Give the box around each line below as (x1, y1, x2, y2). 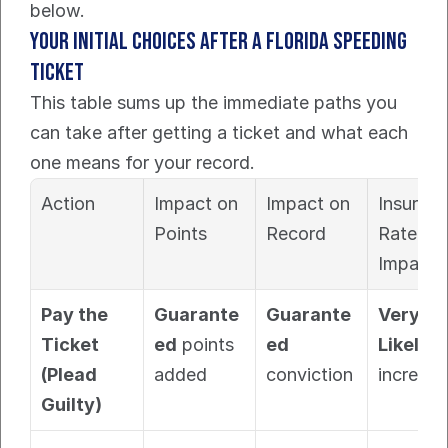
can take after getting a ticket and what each (30, 122, 408, 143)
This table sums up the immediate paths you (30, 92, 397, 113)
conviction (266, 364, 353, 385)
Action (41, 193, 95, 214)
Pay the (41, 304, 108, 325)
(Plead (41, 364, 97, 385)
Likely (378, 334, 430, 355)
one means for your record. (30, 152, 255, 173)
